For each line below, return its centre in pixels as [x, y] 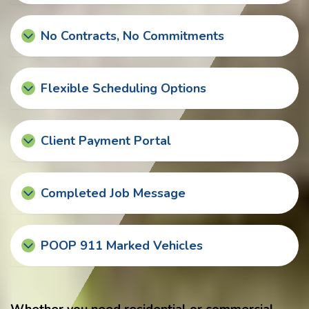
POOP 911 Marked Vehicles [122, 246]
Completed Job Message [113, 193]
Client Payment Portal [106, 141]
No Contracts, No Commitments [132, 36]
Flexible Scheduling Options [123, 89]
